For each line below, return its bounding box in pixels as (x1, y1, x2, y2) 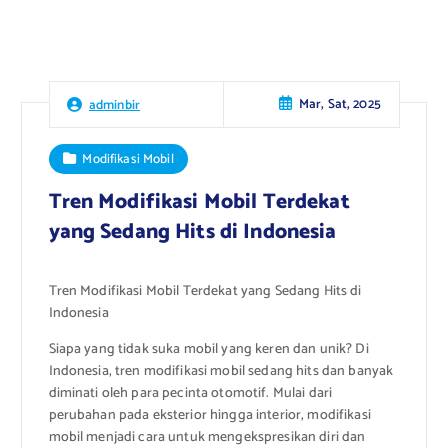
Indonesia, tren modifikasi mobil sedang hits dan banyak (48, 360, 394, 384)
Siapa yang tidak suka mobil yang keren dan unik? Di (48, 338, 369, 362)
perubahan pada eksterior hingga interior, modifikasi (48, 404, 371, 428)
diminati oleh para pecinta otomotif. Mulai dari (48, 382, 333, 406)
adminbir (88, 93, 141, 116)
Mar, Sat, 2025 (298, 93, 381, 116)
